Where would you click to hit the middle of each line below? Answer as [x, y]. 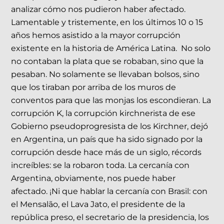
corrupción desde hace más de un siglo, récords [106, 152]
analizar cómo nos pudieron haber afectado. [98, 9]
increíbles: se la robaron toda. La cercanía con [100, 165]
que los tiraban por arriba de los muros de [94, 87]
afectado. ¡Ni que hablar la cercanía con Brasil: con [109, 191]
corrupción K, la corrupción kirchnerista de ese [103, 113]
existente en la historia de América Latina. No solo [111, 48]
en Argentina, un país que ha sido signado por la [107, 139]
